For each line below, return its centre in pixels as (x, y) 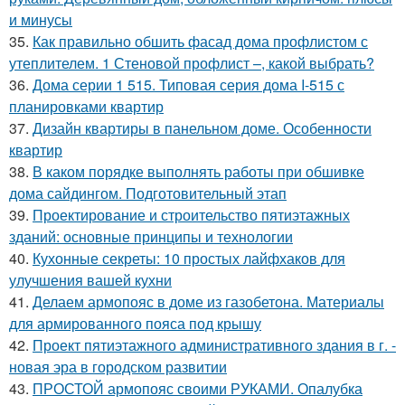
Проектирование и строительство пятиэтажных (191, 215)
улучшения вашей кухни (90, 280)
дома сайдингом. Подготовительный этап (148, 193)
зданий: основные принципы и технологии (151, 236)
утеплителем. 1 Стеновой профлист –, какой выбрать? (192, 63)
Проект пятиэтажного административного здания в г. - (214, 345)
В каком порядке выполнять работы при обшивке (198, 171)
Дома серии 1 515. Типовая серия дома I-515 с (188, 85)
